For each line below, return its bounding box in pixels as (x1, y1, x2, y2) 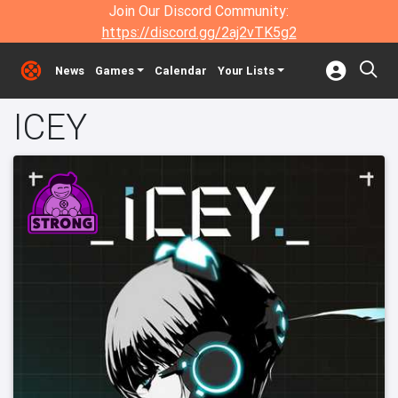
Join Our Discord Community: (109, 2, 289, 20)
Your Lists (217, 63, 275, 78)
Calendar (154, 63, 207, 78)
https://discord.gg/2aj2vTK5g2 (101, 23, 297, 41)
